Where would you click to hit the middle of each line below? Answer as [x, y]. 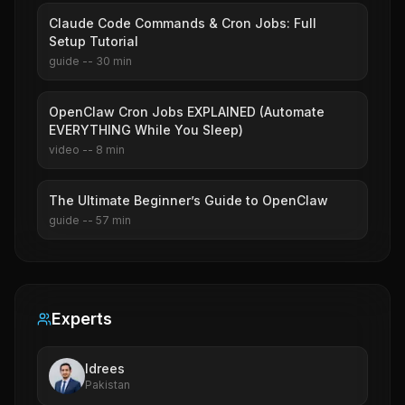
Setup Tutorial [94, 41]
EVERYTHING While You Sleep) [146, 130]
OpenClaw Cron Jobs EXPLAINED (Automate [187, 112]
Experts [82, 319]
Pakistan [108, 385]
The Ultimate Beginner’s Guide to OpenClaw [188, 200]
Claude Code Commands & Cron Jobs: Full [183, 23]
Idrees [105, 368]
